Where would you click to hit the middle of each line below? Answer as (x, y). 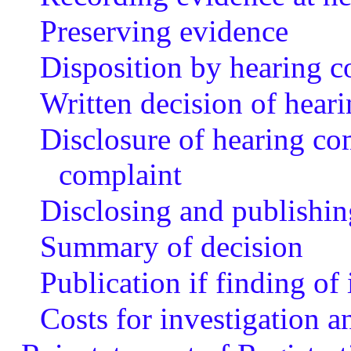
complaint (120, 174)
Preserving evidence (164, 31)
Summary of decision (171, 246)
